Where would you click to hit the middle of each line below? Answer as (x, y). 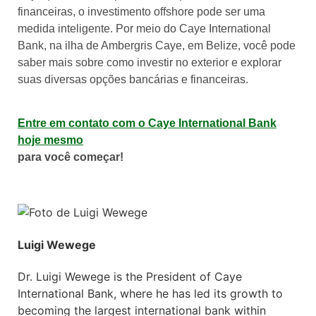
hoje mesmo (50, 140)
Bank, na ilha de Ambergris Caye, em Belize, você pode (157, 45)
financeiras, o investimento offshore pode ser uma (141, 11)
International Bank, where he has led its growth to (150, 293)
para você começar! (71, 157)
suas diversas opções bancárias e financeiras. (133, 79)
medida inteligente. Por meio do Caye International (144, 28)
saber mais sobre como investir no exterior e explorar (150, 62)
